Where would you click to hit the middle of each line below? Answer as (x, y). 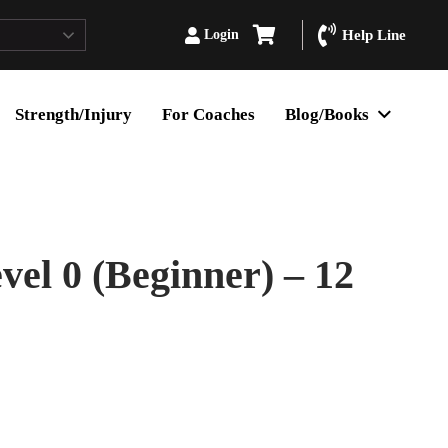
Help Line (373, 35)
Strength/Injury (74, 114)
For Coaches (209, 114)
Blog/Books (327, 114)
